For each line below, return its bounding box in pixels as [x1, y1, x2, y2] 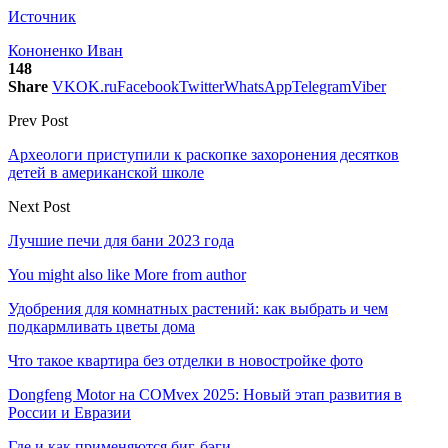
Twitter [179, 77, 224, 95]
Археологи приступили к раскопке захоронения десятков [8, 145, 399, 163]
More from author [134, 265, 246, 283]
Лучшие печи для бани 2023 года [8, 231, 234, 249]
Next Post [8, 197, 70, 215]
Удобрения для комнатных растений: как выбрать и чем [8, 299, 388, 317]
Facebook [117, 77, 179, 95]
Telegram [292, 77, 351, 95]
